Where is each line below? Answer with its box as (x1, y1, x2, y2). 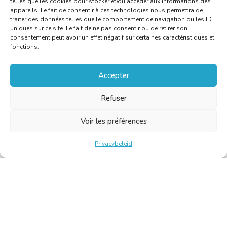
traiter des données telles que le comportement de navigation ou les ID (10, 15, 212, 23)
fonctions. (10, 43, 39, 51)
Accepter (98, 70, 129, 81)
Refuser (100, 93, 127, 103)
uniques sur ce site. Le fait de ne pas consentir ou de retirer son (10, 24, 187, 32)
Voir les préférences (80, 116, 147, 126)
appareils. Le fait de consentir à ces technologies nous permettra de (10, 6, 203, 14)
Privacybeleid (95, 140, 132, 148)
